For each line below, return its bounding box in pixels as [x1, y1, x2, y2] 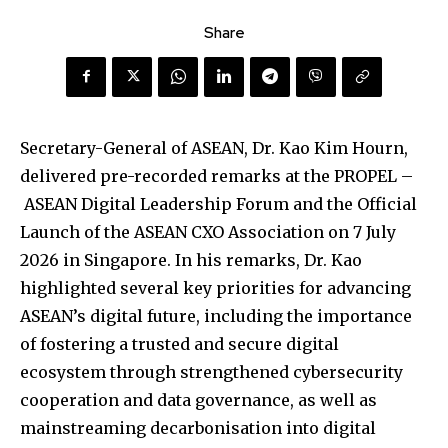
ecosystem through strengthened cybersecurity [20, 361, 403, 382]
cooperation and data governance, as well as [20, 389, 377, 410]
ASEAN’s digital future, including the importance [20, 305, 412, 326]
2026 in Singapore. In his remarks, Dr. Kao [20, 249, 362, 270]
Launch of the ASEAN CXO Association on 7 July [20, 221, 396, 242]
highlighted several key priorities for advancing [20, 277, 411, 298]
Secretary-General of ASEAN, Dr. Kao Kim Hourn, [20, 137, 408, 158]
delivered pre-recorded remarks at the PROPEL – [20, 165, 413, 186]
